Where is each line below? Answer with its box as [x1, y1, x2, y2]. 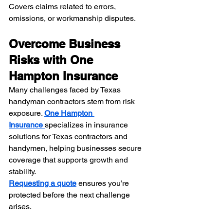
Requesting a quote [9, 178, 76, 188]
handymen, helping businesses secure [9, 143, 144, 153]
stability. [9, 166, 36, 176]
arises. [9, 201, 32, 211]
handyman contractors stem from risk [9, 96, 137, 106]
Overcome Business [9, 36, 124, 51]
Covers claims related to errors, [9, 1, 118, 11]
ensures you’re [76, 178, 131, 188]
